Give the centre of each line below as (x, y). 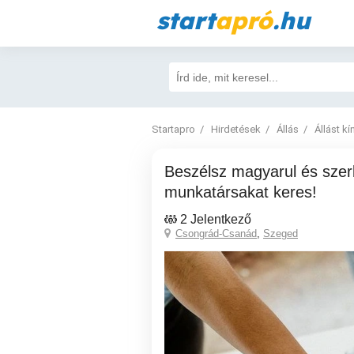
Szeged (281, 233)
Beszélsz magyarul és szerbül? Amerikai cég (169, 171)
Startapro (173, 129)
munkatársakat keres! (241, 192)
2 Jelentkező (216, 219)
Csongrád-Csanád (216, 233)
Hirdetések (236, 129)
